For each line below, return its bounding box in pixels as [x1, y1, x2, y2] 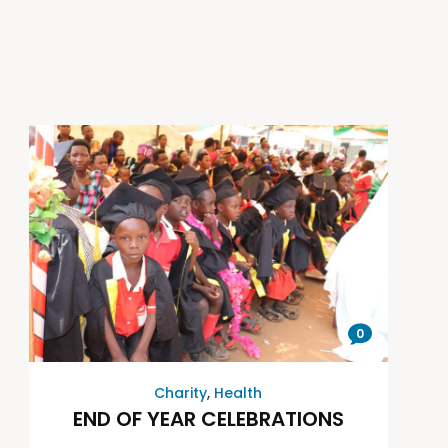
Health [214, 383, 263, 404]
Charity [154, 383, 208, 404]
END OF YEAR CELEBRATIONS [72, 405, 344, 434]
